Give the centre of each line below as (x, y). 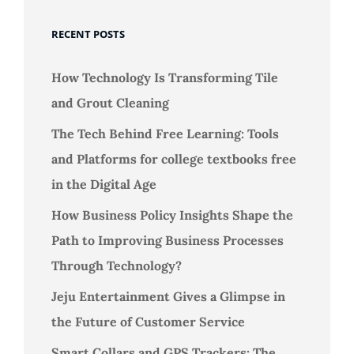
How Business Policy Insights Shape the (172, 215)
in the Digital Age (104, 184)
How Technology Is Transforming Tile (165, 77)
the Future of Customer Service (148, 321)
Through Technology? (117, 265)
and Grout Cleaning (110, 102)
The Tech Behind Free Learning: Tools (165, 133)
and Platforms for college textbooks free (174, 158)
